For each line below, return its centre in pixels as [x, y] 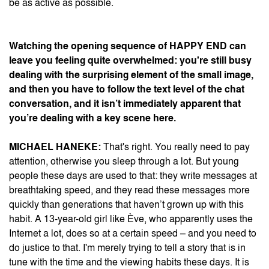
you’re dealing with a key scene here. [92, 118]
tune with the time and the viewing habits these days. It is [129, 262]
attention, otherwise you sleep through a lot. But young [124, 162]
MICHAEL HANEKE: [55, 147]
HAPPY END [199, 46]
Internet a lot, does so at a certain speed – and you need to [133, 234]
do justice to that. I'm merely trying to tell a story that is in [127, 248]
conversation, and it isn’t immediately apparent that [125, 104]
